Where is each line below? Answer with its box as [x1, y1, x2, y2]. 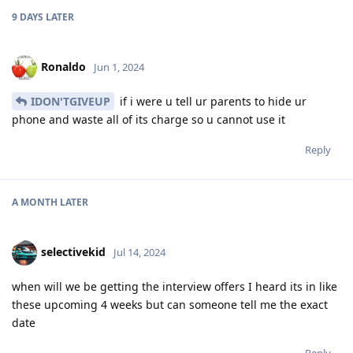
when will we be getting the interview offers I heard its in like [12, 278, 337, 294]
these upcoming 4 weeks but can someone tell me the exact [12, 296, 328, 312]
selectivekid [41, 243, 106, 259]
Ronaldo [41, 58, 86, 74]
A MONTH [12, 195, 58, 209]
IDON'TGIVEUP [31, 93, 110, 109]
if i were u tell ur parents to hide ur [117, 93, 307, 109]
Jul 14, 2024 [113, 244, 165, 259]
